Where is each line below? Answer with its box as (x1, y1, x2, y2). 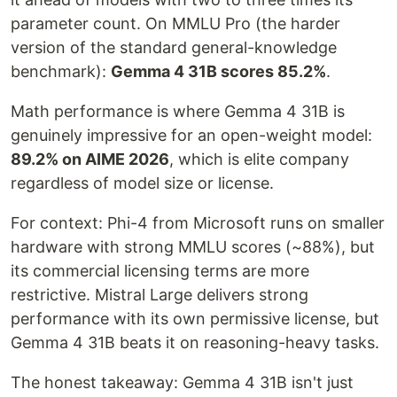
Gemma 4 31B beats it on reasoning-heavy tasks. (11, 333, 379, 352)
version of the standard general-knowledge (11, 38, 337, 57)
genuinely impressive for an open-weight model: (11, 126, 372, 144)
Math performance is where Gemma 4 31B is (11, 102, 345, 121)
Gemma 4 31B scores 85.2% (111, 62, 326, 81)
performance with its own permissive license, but (11, 309, 379, 328)
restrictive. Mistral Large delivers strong (11, 285, 308, 304)
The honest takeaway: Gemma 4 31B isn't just (11, 373, 354, 392)
